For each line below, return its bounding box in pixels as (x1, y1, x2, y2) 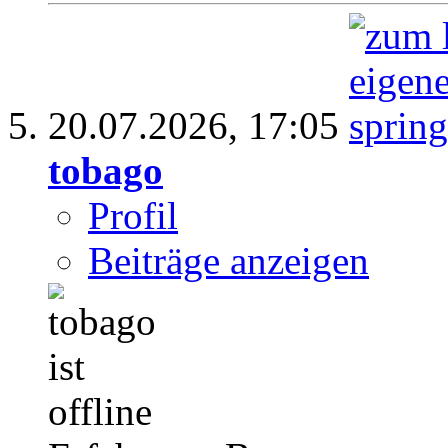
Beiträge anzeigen (88, 238, 369, 282)
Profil (88, 193, 178, 237)
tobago (48, 148, 163, 192)
